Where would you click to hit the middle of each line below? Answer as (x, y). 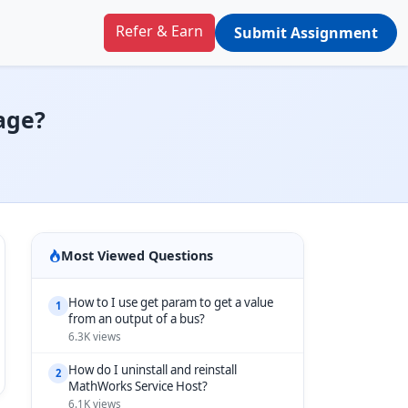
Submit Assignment (306, 33)
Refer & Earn (159, 31)
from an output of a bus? (137, 319)
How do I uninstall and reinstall (153, 370)
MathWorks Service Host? (138, 386)
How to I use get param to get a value (171, 302)
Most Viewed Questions (137, 255)
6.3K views (95, 337)
